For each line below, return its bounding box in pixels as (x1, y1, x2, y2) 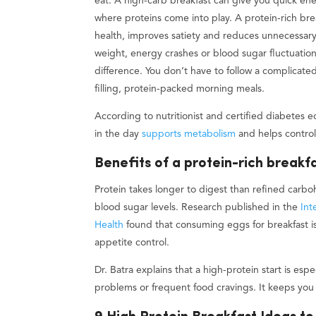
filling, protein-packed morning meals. (95, 83, 265, 94)
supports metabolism (142, 128, 236, 139)
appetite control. (95, 237, 170, 248)
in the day (95, 128, 142, 139)
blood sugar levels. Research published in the (95, 202, 301, 212)
